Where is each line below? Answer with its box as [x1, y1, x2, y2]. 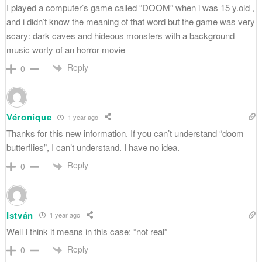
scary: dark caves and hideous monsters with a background [6, 29, 235, 42]
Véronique [6, 111, 52, 124]
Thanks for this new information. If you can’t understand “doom [6, 127, 244, 140]
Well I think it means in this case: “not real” [6, 225, 167, 237]
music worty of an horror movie [6, 43, 125, 56]
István [6, 208, 34, 222]
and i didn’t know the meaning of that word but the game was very [6, 15, 255, 27]
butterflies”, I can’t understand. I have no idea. [6, 141, 180, 154]
